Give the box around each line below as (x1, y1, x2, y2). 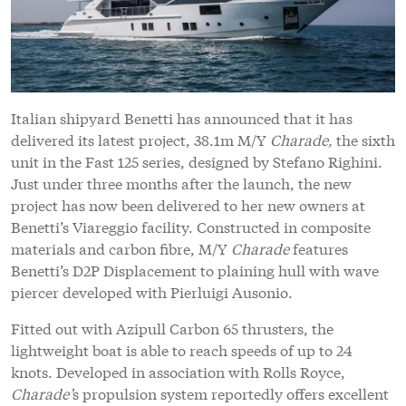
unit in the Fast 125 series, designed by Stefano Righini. (11, 150, 382, 172)
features (289, 237, 348, 259)
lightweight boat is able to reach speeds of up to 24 (11, 339, 353, 361)
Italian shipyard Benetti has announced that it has (11, 107, 353, 129)
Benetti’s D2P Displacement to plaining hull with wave (11, 259, 379, 281)
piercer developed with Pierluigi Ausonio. (11, 281, 293, 303)
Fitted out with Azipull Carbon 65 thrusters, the (11, 317, 333, 339)
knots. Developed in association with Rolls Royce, (11, 361, 345, 382)
